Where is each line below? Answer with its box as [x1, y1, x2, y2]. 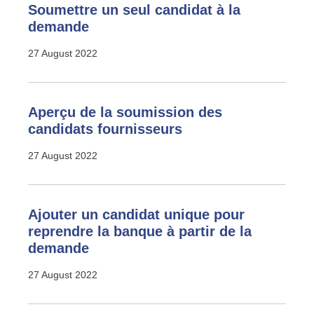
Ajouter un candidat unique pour [28, 207, 245, 222]
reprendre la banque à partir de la [28, 224, 252, 239]
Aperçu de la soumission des [28, 104, 222, 120]
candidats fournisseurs [28, 121, 182, 137]
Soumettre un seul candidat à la [28, 2, 240, 18]
